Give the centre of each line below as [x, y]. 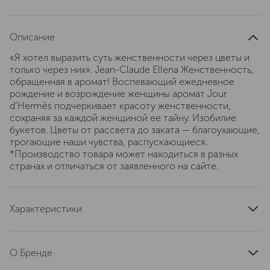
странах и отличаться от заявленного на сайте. [114, 166]
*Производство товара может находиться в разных [124, 154]
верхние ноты [40, 246]
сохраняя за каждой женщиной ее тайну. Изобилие [123, 118]
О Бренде [31, 253]
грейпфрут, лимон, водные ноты [189, 246]
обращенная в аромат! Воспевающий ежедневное [122, 82]
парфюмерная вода [217, 229]
